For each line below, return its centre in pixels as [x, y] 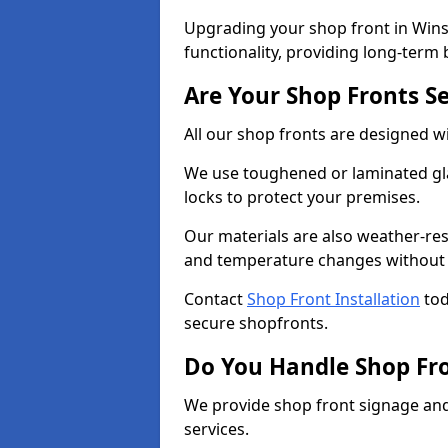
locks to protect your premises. [304, 197]
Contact [215, 299]
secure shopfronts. [256, 323]
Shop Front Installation [333, 299]
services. [218, 429]
